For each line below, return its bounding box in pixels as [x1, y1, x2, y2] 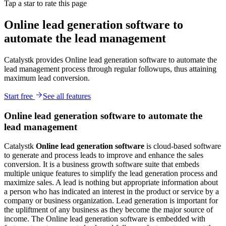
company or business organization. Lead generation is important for [4, 196, 218, 205]
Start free [4, 91, 35, 100]
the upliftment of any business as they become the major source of [4, 205, 213, 214]
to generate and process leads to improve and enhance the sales [4, 151, 203, 160]
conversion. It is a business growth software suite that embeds [4, 160, 199, 169]
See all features [43, 91, 91, 100]
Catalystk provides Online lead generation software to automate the [4, 55, 217, 64]
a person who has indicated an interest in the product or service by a [4, 187, 219, 196]
